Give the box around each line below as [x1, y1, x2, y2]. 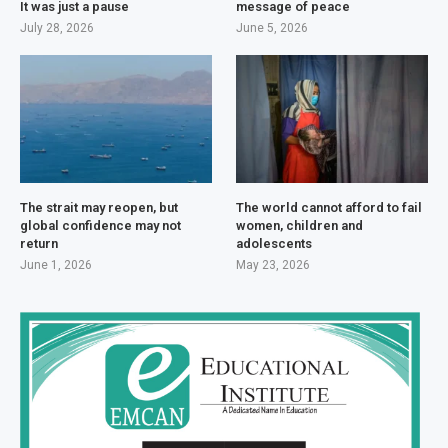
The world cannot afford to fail [236, 199, 423, 215]
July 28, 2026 [20, 20, 94, 35]
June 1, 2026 [20, 257, 92, 272]
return [20, 235, 58, 251]
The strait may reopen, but [20, 199, 178, 215]
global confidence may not [20, 217, 181, 233]
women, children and [236, 217, 364, 233]
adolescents [236, 235, 313, 251]
